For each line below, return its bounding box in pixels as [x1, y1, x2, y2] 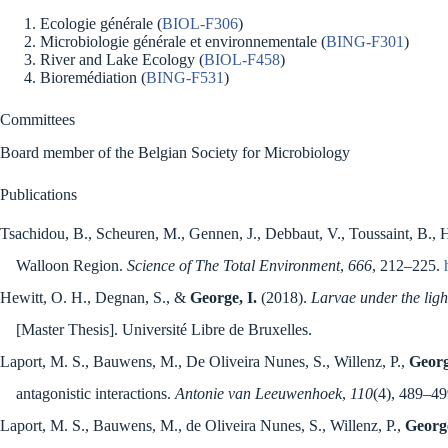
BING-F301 [326, 32, 404, 50]
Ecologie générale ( [40, 14, 162, 32]
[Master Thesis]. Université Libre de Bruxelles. [16, 321, 312, 339]
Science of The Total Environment [127, 257, 340, 275]
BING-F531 [146, 68, 224, 86]
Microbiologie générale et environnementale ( [40, 32, 326, 50]
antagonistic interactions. [16, 385, 175, 403]
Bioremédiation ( [40, 68, 146, 86]
